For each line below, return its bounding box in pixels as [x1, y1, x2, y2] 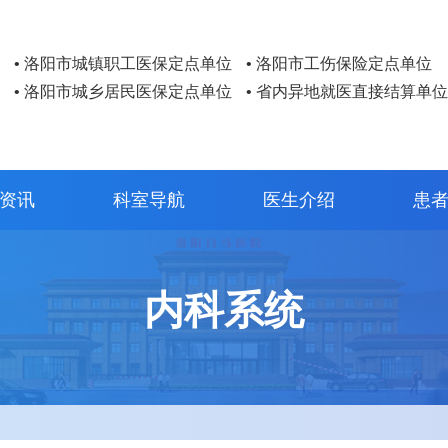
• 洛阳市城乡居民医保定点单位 [14, 83, 232, 100]
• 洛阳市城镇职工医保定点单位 [14, 55, 232, 72]
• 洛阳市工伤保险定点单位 [246, 55, 432, 72]
